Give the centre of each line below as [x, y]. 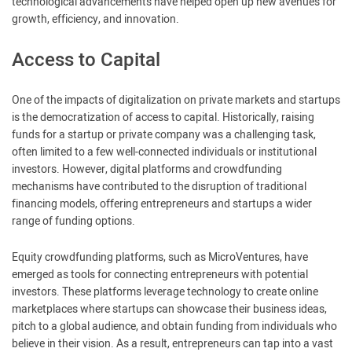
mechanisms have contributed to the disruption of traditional [159, 187]
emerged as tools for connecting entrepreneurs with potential [160, 275]
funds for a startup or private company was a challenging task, [164, 135]
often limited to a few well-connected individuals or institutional [164, 152]
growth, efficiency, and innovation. [95, 19]
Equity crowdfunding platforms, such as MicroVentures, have [160, 257]
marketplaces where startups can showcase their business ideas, [169, 309]
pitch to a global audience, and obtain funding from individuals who [174, 326]
